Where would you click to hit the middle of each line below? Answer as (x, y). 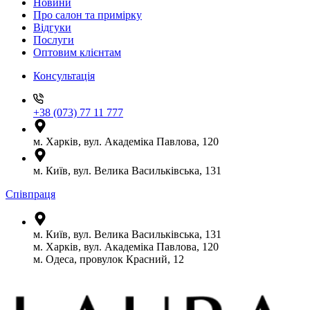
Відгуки (52, 27)
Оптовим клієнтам (77, 52)
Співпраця (30, 194)
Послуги (54, 40)
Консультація (64, 76)
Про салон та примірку (88, 15)
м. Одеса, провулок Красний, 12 (109, 259)
